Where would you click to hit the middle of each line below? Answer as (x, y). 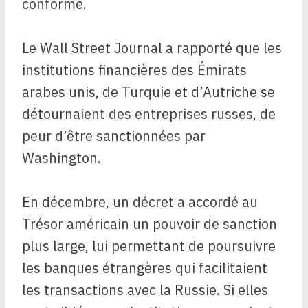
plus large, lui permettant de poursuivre (149, 246)
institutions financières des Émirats (134, 70)
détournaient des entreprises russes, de (149, 114)
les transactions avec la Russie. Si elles (145, 290)
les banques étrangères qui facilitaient (145, 268)
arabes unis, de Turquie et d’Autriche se (148, 92)
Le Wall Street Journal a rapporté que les (152, 48)
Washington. (62, 158)
